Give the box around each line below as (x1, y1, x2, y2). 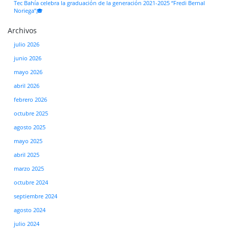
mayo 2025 (14, 137, 42, 145)
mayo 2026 (14, 68, 42, 76)
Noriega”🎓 (14, 7, 43, 14)
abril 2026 (14, 82, 39, 89)
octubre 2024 (14, 178, 48, 186)
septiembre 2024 (14, 192, 57, 200)
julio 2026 (14, 40, 39, 48)
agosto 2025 (14, 123, 45, 131)
